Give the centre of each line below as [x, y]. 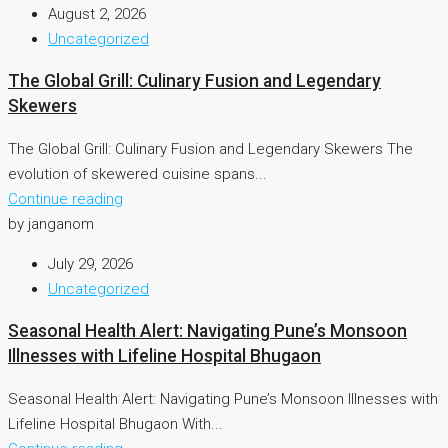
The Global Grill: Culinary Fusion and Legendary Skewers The [210, 148]
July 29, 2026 [90, 263]
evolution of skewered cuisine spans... [137, 173]
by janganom [51, 223]
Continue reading [65, 198]
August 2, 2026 [97, 13]
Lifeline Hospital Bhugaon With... [115, 423]
